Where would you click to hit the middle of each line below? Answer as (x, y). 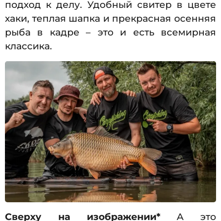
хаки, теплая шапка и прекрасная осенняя (110, 19)
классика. (28, 46)
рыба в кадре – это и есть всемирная (110, 33)
